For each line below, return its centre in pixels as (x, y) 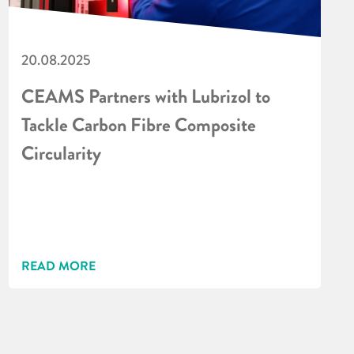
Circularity (62, 153)
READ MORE (59, 265)
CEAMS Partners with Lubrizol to (146, 96)
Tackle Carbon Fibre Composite (139, 125)
